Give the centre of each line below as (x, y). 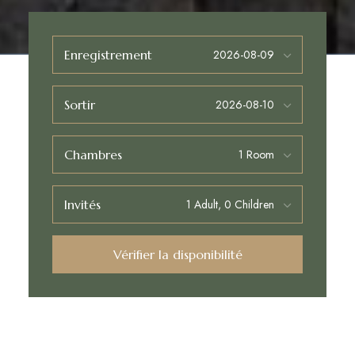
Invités (82, 205)
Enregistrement (108, 55)
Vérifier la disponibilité (177, 254)
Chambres (93, 155)
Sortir (79, 105)
